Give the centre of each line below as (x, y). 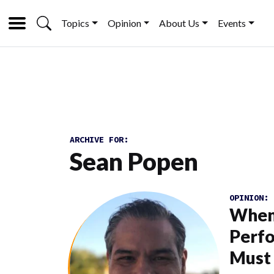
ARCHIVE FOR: (99, 139)
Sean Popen (134, 161)
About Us (180, 23)
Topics (75, 23)
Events (232, 23)
